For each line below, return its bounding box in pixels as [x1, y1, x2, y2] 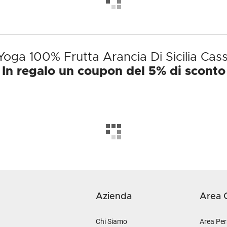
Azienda [96, 192, 132, 201]
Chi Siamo [96, 217, 127, 225]
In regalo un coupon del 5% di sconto [2, 65, 225, 78]
